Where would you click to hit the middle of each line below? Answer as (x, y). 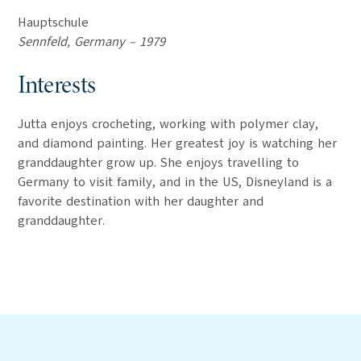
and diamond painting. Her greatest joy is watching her (178, 143)
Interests (57, 86)
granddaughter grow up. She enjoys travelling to (159, 163)
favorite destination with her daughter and (141, 201)
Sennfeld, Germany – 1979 (92, 42)
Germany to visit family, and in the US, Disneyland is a (175, 182)
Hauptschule (54, 23)
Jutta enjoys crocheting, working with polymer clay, (168, 124)
